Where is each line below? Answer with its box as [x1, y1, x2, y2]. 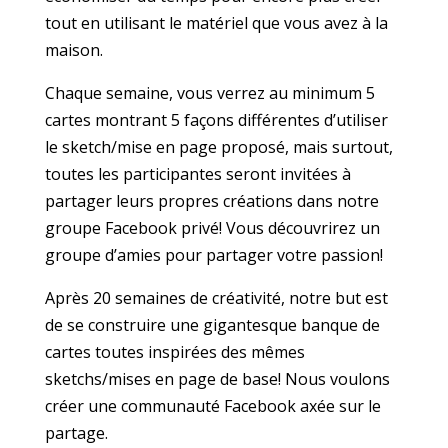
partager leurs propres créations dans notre [44, 190, 379, 213]
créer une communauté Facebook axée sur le [44, 395, 381, 418]
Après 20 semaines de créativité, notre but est [44, 287, 388, 310]
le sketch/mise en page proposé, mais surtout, [44, 136, 393, 159]
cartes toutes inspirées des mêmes [44, 341, 305, 364]
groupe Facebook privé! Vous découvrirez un [44, 217, 380, 240]
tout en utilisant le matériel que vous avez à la [44, 12, 388, 35]
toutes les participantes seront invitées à [44, 163, 351, 186]
